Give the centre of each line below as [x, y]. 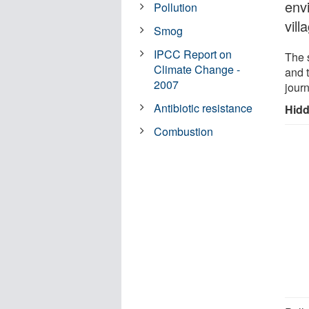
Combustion [184, 131]
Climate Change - [197, 69]
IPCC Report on [193, 54]
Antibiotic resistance [203, 108]
